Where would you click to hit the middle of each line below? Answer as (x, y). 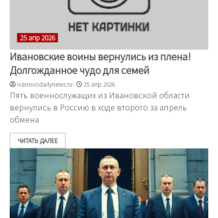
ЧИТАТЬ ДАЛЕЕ (38, 140)
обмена (24, 119)
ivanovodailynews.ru (45, 84)
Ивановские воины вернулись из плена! (100, 56)
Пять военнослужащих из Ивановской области (100, 95)
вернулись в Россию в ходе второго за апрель (98, 107)
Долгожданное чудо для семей (80, 70)
